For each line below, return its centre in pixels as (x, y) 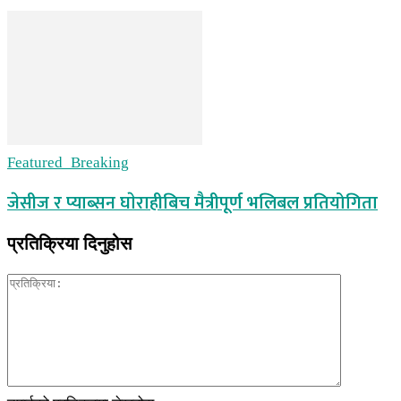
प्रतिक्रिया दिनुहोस (69, 243)
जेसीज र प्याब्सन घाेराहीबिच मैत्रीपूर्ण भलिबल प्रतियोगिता (192, 204)
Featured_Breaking (68, 163)
